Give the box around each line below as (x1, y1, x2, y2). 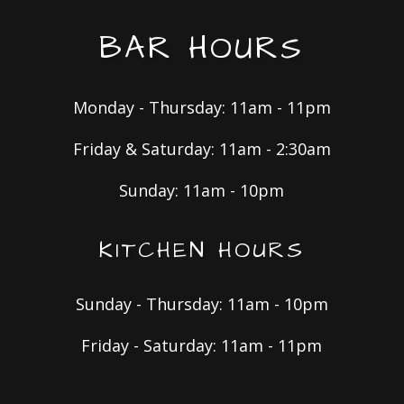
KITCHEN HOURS (98, 234, 305, 267)
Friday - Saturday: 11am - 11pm (81, 335, 323, 357)
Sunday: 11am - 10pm (119, 179, 285, 202)
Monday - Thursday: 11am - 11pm (72, 96, 331, 119)
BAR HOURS (99, 26, 305, 71)
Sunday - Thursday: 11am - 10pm (75, 293, 328, 316)
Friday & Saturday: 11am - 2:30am (72, 138, 331, 161)
